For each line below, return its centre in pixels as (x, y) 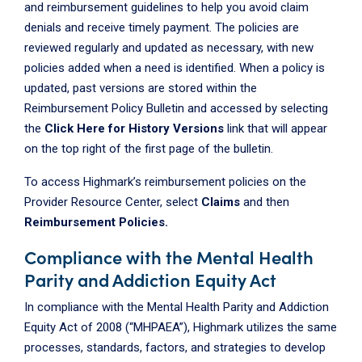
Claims (222, 202)
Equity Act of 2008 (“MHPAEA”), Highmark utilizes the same (181, 327)
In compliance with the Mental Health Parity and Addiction (177, 307)
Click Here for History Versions (134, 128)
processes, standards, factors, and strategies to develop (175, 347)
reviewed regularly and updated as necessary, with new (169, 48)
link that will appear (276, 128)
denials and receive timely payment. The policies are (162, 27)
